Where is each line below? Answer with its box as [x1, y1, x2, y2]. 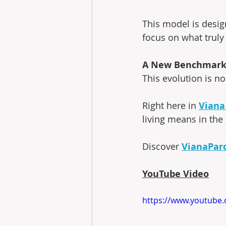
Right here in [142, 99, 199, 112]
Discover [142, 140, 182, 153]
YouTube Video [142, 167, 209, 181]
